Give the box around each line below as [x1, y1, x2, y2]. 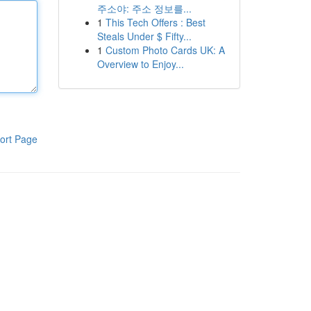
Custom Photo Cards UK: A [105, 43, 225, 57]
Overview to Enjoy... [96, 57, 184, 71]
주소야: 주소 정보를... [96, 1, 192, 15]
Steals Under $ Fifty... [96, 29, 192, 43]
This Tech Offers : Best [105, 15, 205, 29]
